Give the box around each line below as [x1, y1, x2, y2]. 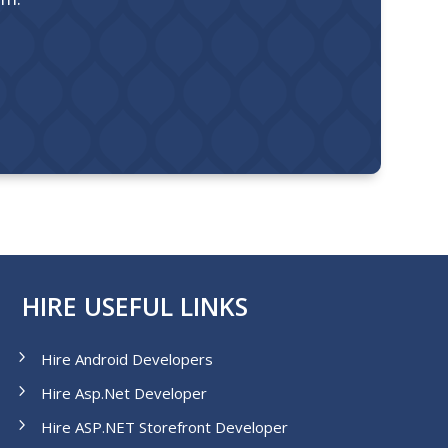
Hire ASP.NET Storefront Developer [40, 416, 288, 437]
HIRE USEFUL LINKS [21, 288, 248, 323]
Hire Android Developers [40, 348, 213, 369]
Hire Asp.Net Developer [40, 382, 207, 403]
